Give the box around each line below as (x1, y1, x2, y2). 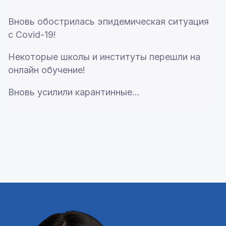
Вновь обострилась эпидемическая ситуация (8, 16, 209, 27)
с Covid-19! (8, 29, 56, 40)
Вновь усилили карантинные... (8, 87, 140, 98)
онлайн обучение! (8, 65, 88, 76)
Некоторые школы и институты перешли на (8, 51, 200, 63)
